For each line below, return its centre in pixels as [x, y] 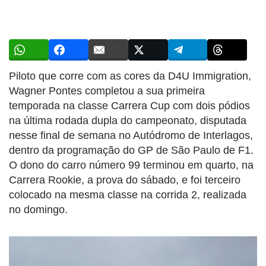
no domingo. [38, 209]
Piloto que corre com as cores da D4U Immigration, [130, 76]
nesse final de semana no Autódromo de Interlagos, [131, 135]
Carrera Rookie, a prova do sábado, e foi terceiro [125, 180]
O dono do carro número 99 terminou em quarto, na [131, 165]
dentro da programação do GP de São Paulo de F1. [131, 150]
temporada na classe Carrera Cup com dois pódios [129, 105]
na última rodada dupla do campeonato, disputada [128, 120]
